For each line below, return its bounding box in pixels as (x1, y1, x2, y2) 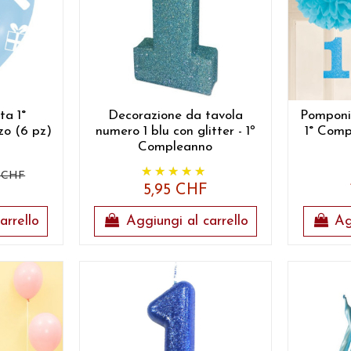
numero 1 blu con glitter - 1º (95, 125, 255, 139)
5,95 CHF (143, 183, 208, 199)
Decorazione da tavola (107, 109, 243, 123)
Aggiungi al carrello (125, 214, 248, 230)
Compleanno (138, 140, 213, 154)
